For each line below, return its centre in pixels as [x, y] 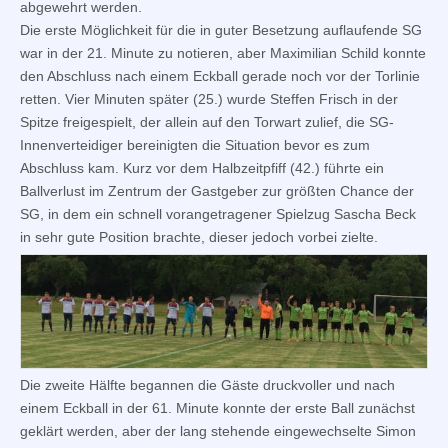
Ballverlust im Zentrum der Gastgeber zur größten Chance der [217, 191]
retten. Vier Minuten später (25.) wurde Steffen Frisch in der [209, 99]
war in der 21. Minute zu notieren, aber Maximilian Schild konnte [223, 53]
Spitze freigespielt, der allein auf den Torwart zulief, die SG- [207, 122]
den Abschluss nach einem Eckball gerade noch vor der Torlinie [220, 76]
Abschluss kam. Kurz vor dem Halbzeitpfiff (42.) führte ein [202, 168]
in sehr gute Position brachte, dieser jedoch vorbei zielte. [199, 237]
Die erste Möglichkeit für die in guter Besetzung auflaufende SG [221, 30]
